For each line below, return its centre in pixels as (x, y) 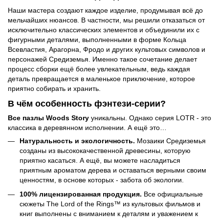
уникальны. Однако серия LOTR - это (150, 118)
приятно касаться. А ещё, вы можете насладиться (100, 161)
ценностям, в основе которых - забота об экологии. (102, 180)
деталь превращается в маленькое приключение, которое (101, 78)
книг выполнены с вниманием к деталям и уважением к (109, 213)
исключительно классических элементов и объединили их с (104, 30)
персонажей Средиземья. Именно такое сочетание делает (102, 59)
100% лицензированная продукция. (81, 194)
